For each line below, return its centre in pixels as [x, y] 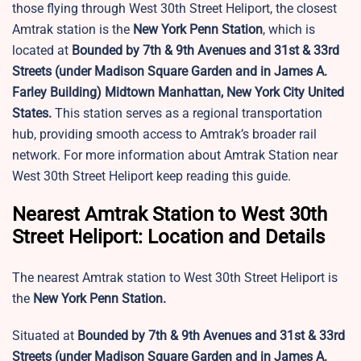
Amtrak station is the [71, 30]
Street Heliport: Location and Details [168, 237]
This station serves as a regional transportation [187, 114]
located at [40, 51]
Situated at [45, 336]
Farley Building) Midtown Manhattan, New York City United [178, 93]
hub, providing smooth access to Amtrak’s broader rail [164, 135]
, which [282, 30]
